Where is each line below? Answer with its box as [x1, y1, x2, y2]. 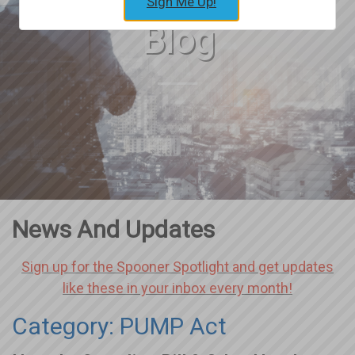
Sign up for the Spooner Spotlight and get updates [21, 258, 334, 275]
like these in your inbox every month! [63, 279, 292, 296]
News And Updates [12, 215, 215, 243]
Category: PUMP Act [12, 311, 227, 340]
